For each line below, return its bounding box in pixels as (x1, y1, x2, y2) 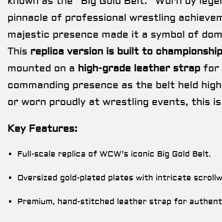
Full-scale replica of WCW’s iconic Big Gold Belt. (17, 149, 211, 159)
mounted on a (7, 61, 78, 74)
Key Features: (7, 122, 77, 135)
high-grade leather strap (78, 61, 200, 74)
